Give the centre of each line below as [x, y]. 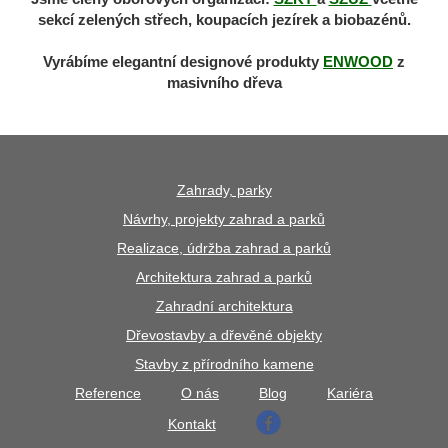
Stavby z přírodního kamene [224, 363]
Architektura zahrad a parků [224, 276]
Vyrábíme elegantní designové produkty [183, 62]
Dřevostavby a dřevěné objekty [224, 334]
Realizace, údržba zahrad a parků [224, 247]
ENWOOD [358, 62]
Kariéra [350, 392]
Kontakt [191, 423]
